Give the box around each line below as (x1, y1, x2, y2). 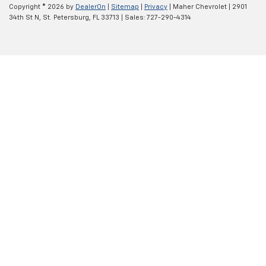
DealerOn (75, 3, 106, 10)
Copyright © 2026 (9, 3, 66, 10)
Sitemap (111, 3, 139, 10)
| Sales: (119, 14, 147, 21)
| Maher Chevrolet (167, 3, 227, 10)
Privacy (144, 3, 167, 10)
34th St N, (9, 14, 41, 21)
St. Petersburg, (41, 14, 91, 21)
